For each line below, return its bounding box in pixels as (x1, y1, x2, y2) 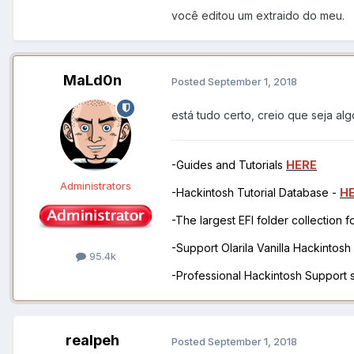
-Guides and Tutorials (171, 158, 286, 172)
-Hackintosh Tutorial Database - (171, 186, 340, 200)
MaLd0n (63, 71, 122, 88)
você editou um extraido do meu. (171, 8, 345, 22)
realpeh (66, 332, 119, 349)
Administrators (60, 179, 131, 192)
